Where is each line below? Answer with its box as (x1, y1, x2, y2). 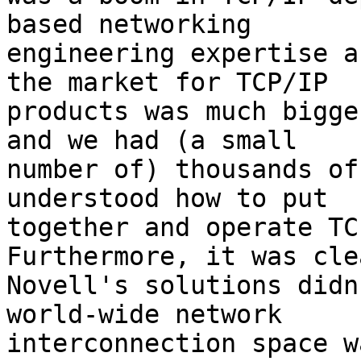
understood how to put (6, 184, 328, 214)
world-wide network (6, 300, 282, 330)
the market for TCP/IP (6, 68, 328, 98)
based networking (6, 10, 251, 39)
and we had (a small (6, 126, 297, 156)
